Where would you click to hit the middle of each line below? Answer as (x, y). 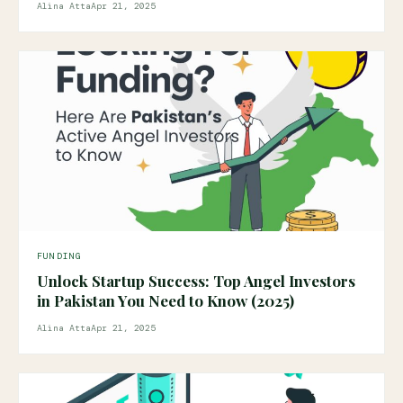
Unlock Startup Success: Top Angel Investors (196, 281)
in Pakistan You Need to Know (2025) (166, 300)
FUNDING (60, 256)
